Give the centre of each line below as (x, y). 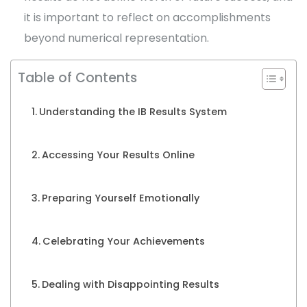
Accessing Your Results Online (118, 155)
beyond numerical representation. (116, 38)
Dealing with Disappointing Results (130, 285)
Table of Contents (77, 78)
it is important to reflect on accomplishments (147, 18)
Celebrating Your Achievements (123, 242)
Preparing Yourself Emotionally (120, 198)
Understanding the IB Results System (133, 112)
